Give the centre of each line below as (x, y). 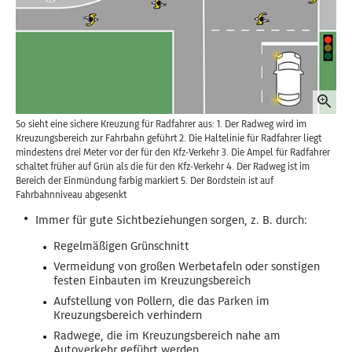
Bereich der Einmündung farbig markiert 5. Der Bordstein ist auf (145, 181)
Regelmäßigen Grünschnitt (121, 246)
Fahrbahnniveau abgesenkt (71, 195)
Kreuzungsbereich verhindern (128, 315)
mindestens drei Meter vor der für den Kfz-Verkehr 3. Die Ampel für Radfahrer (173, 153)
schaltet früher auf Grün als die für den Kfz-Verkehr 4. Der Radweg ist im (163, 167)
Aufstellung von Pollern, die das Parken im (161, 301)
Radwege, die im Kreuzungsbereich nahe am (167, 336)
